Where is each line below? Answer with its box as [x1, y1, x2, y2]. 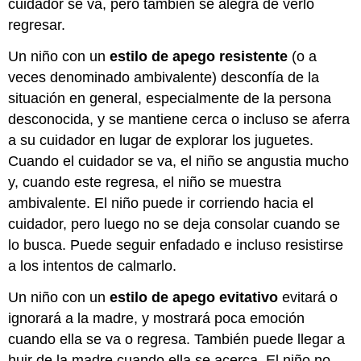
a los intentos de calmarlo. [8, 257, 177, 274]
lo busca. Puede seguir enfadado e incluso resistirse [8, 236, 344, 253]
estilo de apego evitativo [110, 288, 283, 305]
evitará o [282, 288, 338, 305]
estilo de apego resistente [110, 48, 293, 64]
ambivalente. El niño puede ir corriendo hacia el [8, 194, 314, 211]
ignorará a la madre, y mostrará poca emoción [8, 309, 305, 326]
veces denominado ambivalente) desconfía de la [8, 68, 320, 85]
